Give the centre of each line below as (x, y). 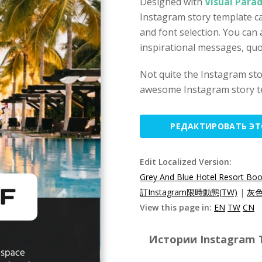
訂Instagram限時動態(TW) (189, 192)
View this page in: (177, 207)
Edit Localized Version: (186, 162)
